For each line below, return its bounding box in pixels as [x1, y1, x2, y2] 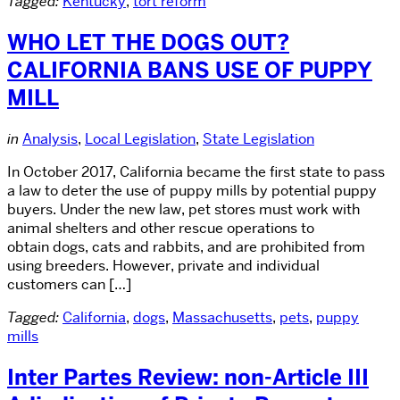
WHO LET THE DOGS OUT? [7, 28, 289, 56]
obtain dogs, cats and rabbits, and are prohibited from [7, 237, 365, 256]
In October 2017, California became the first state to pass [7, 162, 385, 181]
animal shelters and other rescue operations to [7, 218, 314, 237]
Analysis [22, 129, 78, 148]
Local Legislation [85, 129, 196, 148]
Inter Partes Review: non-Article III [7, 362, 369, 391]
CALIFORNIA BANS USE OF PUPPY [7, 55, 372, 84]
